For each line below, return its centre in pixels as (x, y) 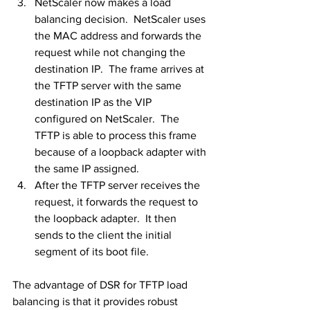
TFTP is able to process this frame (117, 135)
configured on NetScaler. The (108, 119)
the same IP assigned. (87, 168)
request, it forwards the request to (118, 202)
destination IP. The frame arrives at (121, 69)
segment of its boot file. (92, 252)
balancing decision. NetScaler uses (121, 19)
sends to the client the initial (104, 235)
